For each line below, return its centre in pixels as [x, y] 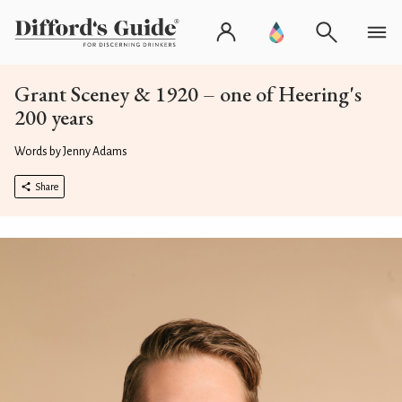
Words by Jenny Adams [71, 152]
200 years [54, 117]
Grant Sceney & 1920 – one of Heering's [188, 94]
